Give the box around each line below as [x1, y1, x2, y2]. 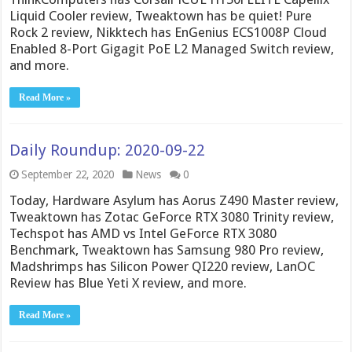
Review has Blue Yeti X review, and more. [9, 274, 247, 291]
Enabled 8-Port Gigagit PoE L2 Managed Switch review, [9, 40, 335, 57]
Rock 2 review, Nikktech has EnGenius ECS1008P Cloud [9, 24, 328, 40]
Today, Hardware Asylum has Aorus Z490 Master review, [9, 192, 339, 208]
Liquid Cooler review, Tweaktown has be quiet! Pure [9, 7, 313, 24]
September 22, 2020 [21, 167, 115, 181]
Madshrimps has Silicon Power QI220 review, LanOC [9, 258, 316, 274]
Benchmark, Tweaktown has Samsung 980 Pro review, [9, 241, 324, 258]
